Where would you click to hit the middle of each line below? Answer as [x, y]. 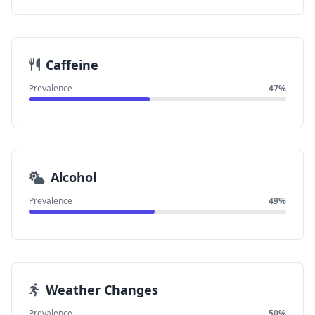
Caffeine [72, 65]
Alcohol [73, 177]
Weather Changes [102, 290]
